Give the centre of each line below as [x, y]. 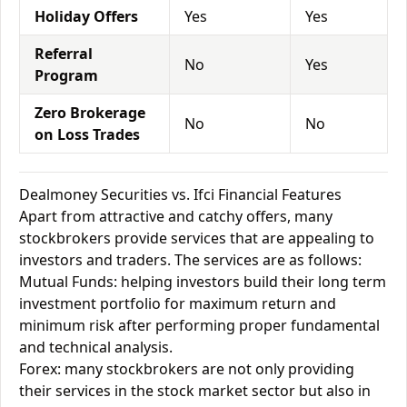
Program [66, 75]
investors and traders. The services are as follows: [190, 260]
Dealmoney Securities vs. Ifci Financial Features [180, 194]
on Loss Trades [87, 134]
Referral [64, 54]
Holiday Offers [86, 16]
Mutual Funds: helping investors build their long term [203, 282]
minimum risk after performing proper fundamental [199, 325]
